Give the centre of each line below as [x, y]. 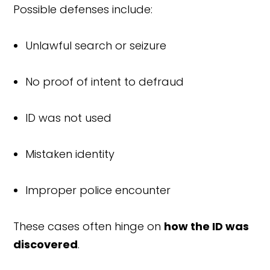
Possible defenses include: [83, 9]
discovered [46, 244]
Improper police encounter [98, 190]
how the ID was [207, 226]
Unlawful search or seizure [96, 45]
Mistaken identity [70, 154]
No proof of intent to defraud [105, 81]
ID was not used [69, 118]
